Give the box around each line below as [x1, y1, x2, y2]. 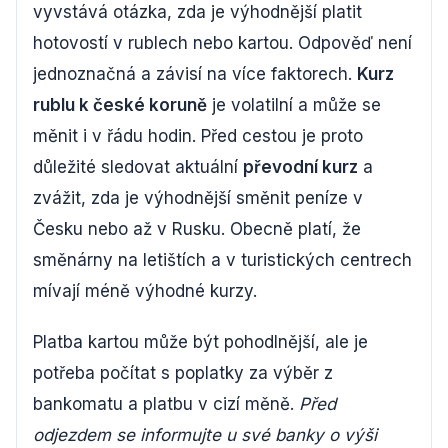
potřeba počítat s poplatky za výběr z [33, 363, 333, 383]
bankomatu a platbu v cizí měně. [33, 394, 299, 414]
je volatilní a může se [207, 95, 381, 115]
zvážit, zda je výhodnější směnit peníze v [33, 188, 363, 208]
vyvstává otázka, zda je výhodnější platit [33, 2, 362, 22]
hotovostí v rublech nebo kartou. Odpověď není [33, 33, 412, 53]
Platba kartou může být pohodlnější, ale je [33, 332, 368, 352]
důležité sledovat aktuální [33, 157, 243, 177]
